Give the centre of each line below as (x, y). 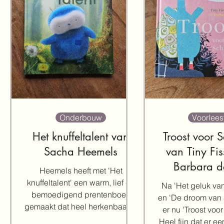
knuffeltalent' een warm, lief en (81, 182)
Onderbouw (81, 117)
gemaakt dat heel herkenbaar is (81, 206)
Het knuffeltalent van (81, 136)
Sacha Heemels (81, 151)
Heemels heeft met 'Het (81, 170)
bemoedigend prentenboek (81, 194)
